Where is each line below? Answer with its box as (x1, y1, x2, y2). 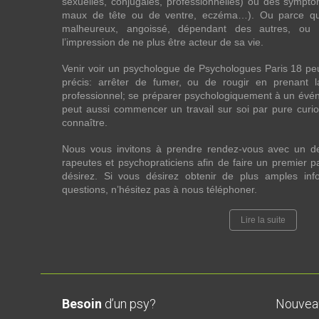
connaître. (62, 117, 108, 128)
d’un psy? (102, 296, 156, 311)
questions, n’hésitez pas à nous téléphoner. (62, 184, 257, 195)
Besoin (62, 296, 102, 311)
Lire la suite (241, 215, 286, 225)
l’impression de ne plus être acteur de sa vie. (62, 36, 263, 48)
